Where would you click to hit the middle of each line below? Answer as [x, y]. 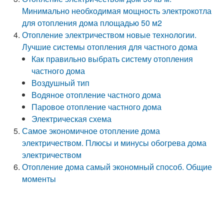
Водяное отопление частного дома [96, 95]
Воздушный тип [61, 83]
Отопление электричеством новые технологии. [109, 35]
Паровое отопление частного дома [97, 107]
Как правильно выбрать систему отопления [112, 59]
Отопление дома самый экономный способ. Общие [117, 167]
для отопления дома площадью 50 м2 [92, 23]
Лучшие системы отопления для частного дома [110, 47]
